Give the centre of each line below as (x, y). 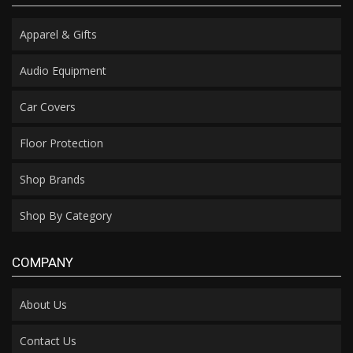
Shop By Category (66, 215)
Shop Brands (52, 179)
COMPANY (43, 262)
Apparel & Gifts (58, 34)
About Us (43, 304)
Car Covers (48, 106)
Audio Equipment (63, 70)
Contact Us (48, 340)
